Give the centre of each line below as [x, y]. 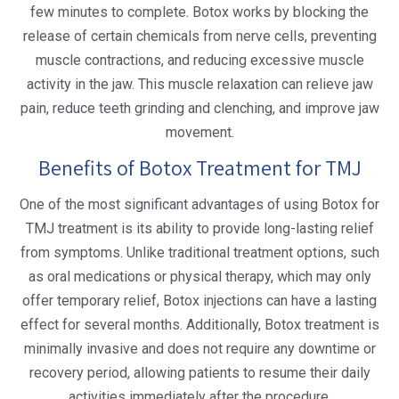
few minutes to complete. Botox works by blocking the [199, 12]
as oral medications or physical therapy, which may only [199, 276]
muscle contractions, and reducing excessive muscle [199, 60]
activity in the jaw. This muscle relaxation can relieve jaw [199, 84]
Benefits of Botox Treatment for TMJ [199, 167]
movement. [199, 132]
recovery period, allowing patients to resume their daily [199, 372]
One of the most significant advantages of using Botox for [199, 204]
